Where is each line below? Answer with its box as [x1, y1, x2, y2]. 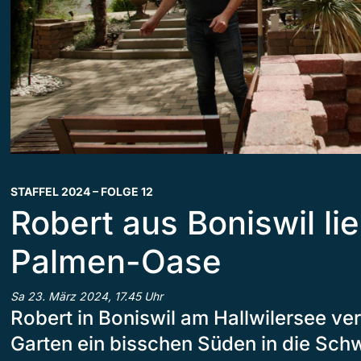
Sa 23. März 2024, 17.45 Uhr [10, 288, 163, 303]
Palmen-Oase [10, 241, 222, 281]
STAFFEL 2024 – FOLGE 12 [10, 184, 153, 198]
